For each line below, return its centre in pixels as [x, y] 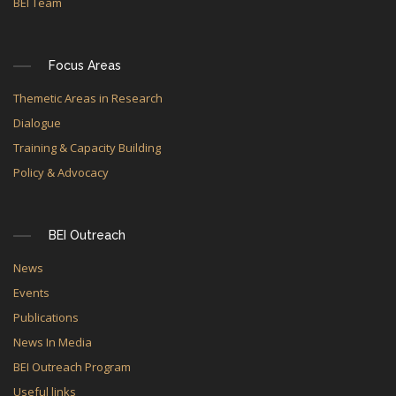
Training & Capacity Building [87, 148]
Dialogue [37, 123]
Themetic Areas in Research [88, 98]
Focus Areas [85, 65]
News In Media [53, 342]
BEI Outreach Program [72, 367]
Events [31, 293]
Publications [46, 317]
